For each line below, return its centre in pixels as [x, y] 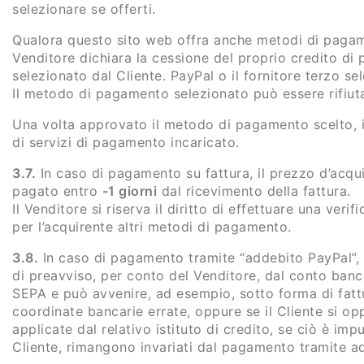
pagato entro [57, 191]
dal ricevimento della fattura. [254, 191]
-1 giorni [129, 191]
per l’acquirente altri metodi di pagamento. [152, 226]
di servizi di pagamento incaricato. [126, 142]
